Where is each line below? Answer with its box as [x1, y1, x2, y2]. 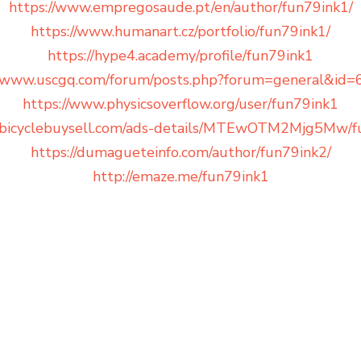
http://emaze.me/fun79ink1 [92, 167, 269, 187]
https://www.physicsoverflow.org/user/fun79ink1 [23, 94, 338, 114]
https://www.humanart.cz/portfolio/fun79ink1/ [31, 22, 330, 42]
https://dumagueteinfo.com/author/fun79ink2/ [30, 143, 331, 163]
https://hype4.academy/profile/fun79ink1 [48, 46, 313, 66]
